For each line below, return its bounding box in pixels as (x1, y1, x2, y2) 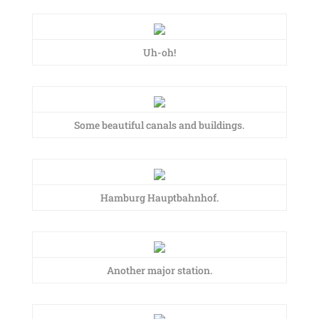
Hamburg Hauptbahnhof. (100, 191, 219, 204)
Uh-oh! (142, 46, 176, 59)
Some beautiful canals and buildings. (74, 118, 245, 132)
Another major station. (106, 263, 212, 277)
